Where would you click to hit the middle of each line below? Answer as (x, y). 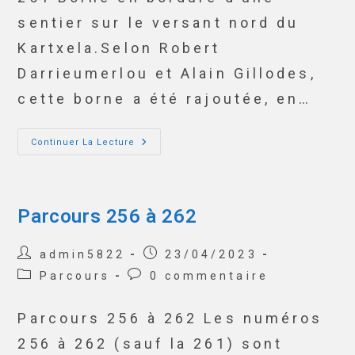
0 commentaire (209, 276)
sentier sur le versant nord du (158, 23)
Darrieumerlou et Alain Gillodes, (167, 73)
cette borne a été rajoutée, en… (165, 99)
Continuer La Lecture (83, 142)
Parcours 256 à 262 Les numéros (170, 318)
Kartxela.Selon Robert (119, 48)
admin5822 (82, 254)
